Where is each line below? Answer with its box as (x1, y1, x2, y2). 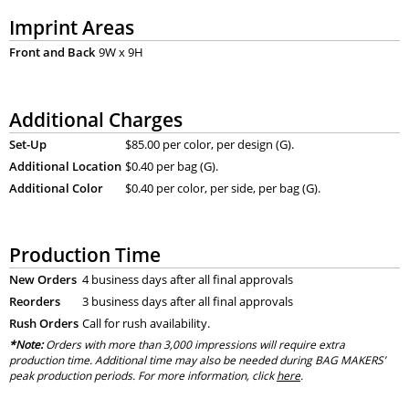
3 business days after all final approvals (81, 293, 293, 310)
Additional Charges (8, 105, 183, 132)
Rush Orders (8, 315, 79, 332)
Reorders (8, 293, 60, 310)
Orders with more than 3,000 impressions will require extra (42, 337, 345, 353)
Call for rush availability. (81, 315, 210, 332)
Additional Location (8, 157, 121, 174)
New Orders (8, 271, 77, 288)
